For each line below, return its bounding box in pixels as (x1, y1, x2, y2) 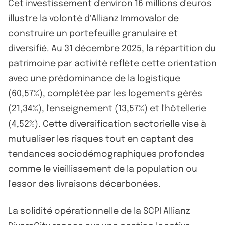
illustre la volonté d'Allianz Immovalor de (8, 14, 179, 23)
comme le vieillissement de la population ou (8, 164, 197, 174)
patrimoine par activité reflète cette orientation (8, 59, 217, 68)
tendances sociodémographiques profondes (8, 149, 205, 159)
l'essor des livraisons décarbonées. (8, 179, 161, 189)
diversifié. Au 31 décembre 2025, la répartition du (8, 44, 216, 53)
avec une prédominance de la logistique (8, 74, 180, 83)
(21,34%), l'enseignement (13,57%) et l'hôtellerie (8, 104, 206, 114)
